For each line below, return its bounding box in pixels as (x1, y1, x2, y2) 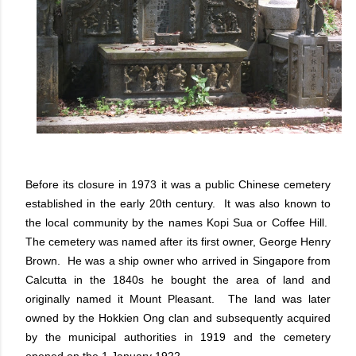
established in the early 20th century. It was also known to (25, 197, 331, 210)
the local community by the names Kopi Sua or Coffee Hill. (25, 216, 331, 229)
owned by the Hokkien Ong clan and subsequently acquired (25, 311, 331, 324)
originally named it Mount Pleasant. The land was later (25, 292, 331, 305)
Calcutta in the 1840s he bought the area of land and (25, 273, 331, 286)
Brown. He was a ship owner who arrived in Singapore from (25, 254, 331, 267)
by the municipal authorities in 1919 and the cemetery (25, 331, 331, 343)
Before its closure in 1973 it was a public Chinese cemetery (25, 178, 331, 191)
